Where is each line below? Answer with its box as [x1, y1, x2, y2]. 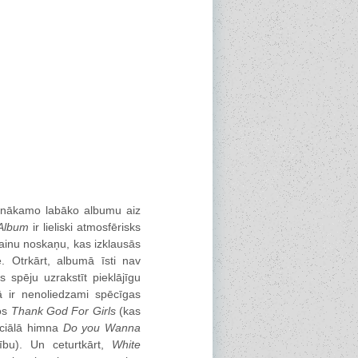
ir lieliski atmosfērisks [29, 221, 141, 233]
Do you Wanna [62, 321, 141, 334]
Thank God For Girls [10, 304, 116, 317]
